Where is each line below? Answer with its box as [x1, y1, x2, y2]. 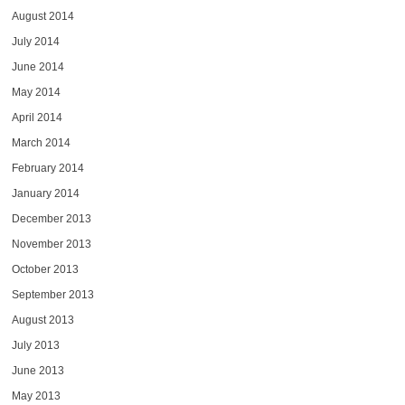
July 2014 [11, 34, 60, 48]
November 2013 [11, 237, 91, 250]
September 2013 [11, 287, 94, 301]
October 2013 [11, 262, 79, 276]
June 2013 [11, 363, 64, 377]
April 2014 [11, 110, 62, 124]
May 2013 [11, 389, 61, 402]
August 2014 [11, 9, 74, 23]
